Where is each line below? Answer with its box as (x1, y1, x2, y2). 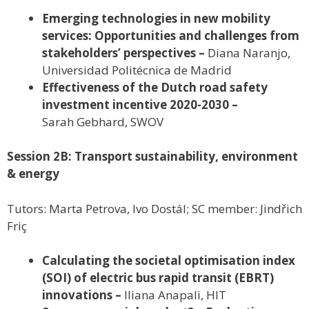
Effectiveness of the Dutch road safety (42, 79, 268, 95)
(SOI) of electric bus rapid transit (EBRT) (42, 270, 274, 286)
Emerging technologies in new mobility (42, 10, 270, 26)
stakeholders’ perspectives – (42, 44, 208, 61)
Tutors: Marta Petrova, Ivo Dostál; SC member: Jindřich (7, 200, 302, 217)
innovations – (42, 287, 124, 303)
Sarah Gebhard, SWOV (42, 113, 163, 130)
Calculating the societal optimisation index (42, 252, 295, 269)
